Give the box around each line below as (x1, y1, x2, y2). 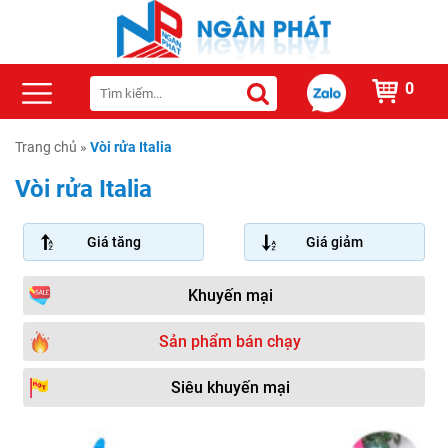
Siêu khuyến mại (170, 378, 290, 398)
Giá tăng (86, 234, 141, 251)
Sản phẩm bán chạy (159, 332, 302, 352)
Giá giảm (305, 234, 363, 251)
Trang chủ (15, 139, 77, 156)
